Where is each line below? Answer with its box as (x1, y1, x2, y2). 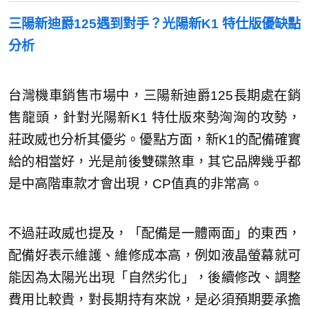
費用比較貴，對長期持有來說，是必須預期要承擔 (8, 292, 301, 307)
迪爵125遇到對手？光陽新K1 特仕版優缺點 (48, 16, 301, 31)
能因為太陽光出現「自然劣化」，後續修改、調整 (8, 270, 301, 285)
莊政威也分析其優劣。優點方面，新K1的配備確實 (8, 132, 301, 147)
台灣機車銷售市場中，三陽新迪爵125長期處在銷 (8, 88, 301, 103)
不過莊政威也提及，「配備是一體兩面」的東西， (8, 226, 301, 241)
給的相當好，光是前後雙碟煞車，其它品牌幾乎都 (8, 154, 301, 169)
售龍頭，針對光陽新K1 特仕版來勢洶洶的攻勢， (8, 110, 301, 125)
